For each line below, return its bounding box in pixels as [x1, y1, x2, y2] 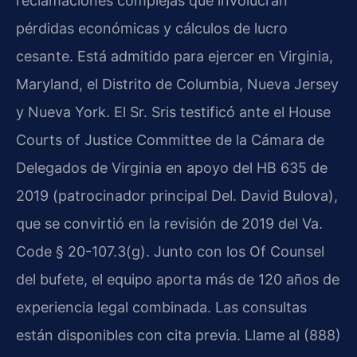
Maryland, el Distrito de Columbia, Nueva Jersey [16, 76, 339, 93]
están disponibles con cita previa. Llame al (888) [16, 327, 341, 344]
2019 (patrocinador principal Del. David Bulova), [16, 187, 338, 205]
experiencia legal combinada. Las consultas [16, 299, 307, 316]
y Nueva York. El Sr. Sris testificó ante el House [16, 104, 331, 121]
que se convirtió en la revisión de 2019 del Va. [16, 215, 323, 233]
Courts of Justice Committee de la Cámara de [16, 131, 324, 149]
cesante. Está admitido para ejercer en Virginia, [16, 48, 333, 65]
